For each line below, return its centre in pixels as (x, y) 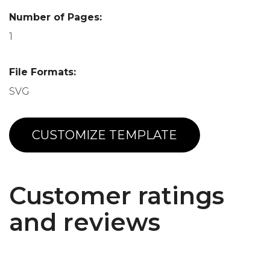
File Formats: (42, 72)
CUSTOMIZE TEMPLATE (105, 135)
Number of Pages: (55, 17)
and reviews (85, 222)
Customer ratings (117, 195)
